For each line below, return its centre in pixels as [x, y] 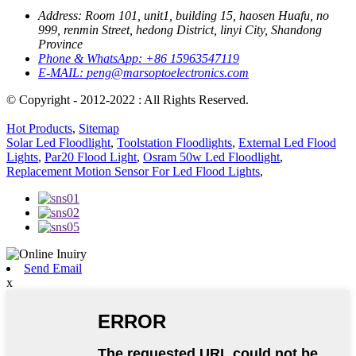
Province [60, 44]
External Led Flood [287, 142]
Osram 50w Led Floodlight [211, 157]
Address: [62, 15]
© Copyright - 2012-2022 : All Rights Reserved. [128, 99]
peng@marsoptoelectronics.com [168, 72]
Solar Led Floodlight [58, 142]
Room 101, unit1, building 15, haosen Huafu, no [207, 15]
